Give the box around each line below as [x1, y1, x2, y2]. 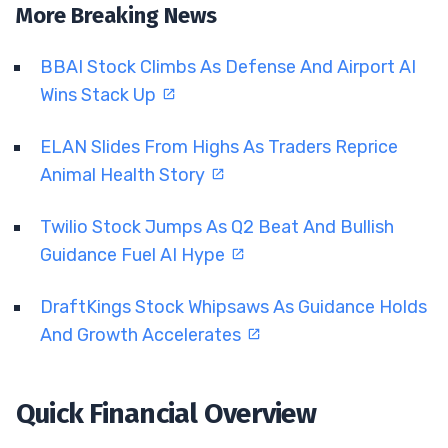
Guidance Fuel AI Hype [40, 243, 229, 266]
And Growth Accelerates [40, 323, 245, 346]
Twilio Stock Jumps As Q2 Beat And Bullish [40, 215, 394, 238]
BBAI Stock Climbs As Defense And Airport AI [40, 55, 416, 78]
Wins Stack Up [40, 83, 160, 106]
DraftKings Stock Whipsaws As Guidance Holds [40, 295, 427, 318]
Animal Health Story [40, 163, 209, 186]
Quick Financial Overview [16, 396, 316, 430]
